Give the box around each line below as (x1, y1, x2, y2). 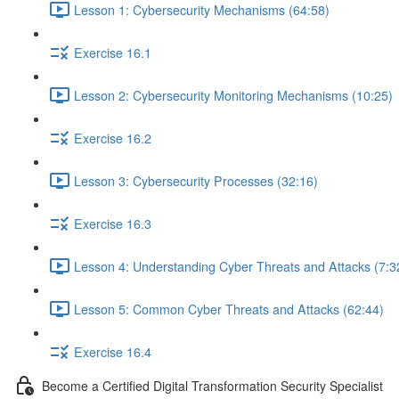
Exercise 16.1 (74, 43, 151, 61)
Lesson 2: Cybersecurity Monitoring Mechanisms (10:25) (74, 85, 393, 104)
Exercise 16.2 (74, 128, 151, 147)
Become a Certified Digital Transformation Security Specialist (42, 376, 383, 395)
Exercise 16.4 (74, 342, 151, 361)
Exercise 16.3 (74, 214, 151, 232)
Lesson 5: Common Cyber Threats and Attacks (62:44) (74, 299, 384, 318)
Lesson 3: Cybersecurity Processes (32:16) (74, 171, 318, 190)
